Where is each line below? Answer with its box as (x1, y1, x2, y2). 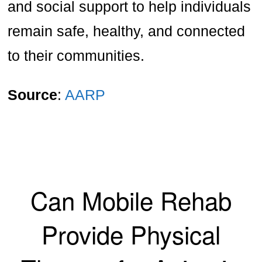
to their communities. (8, 47, 145, 64)
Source (8, 86, 58, 103)
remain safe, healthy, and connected (8, 22, 246, 39)
